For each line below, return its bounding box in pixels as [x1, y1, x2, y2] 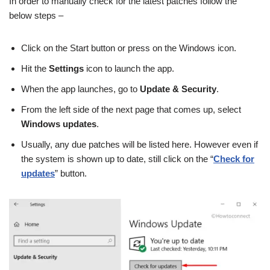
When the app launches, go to [21, 83, 140, 94]
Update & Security [140, 83, 216, 94]
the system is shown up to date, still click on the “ [21, 153, 213, 164]
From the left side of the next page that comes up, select [21, 104, 241, 115]
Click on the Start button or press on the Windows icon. [21, 42, 236, 53]
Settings [49, 63, 84, 74]
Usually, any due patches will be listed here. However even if [21, 139, 258, 149]
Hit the [21, 63, 49, 74]
